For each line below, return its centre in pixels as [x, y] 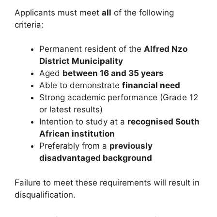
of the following [143, 12]
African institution [77, 134]
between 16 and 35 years [113, 73]
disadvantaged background [96, 158]
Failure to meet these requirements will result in [107, 182]
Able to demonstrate [81, 85]
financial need [151, 85]
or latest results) [71, 110]
